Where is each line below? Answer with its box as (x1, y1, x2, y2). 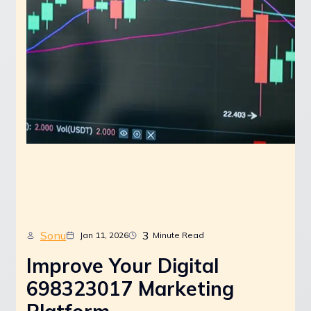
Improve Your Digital (26, 253, 219, 278)
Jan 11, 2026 (80, 230, 128, 241)
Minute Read (153, 230, 204, 241)
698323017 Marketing (26, 276, 234, 301)
